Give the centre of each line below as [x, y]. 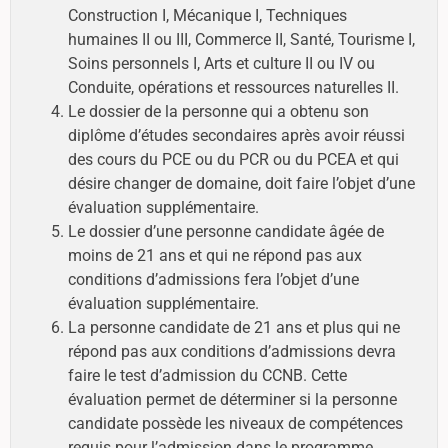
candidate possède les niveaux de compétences [235, 424]
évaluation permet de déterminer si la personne [232, 400]
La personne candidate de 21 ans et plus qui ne [233, 328]
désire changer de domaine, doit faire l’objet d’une [241, 184]
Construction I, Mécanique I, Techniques [207, 16]
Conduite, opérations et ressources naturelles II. [233, 88]
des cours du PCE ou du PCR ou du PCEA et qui [233, 160]
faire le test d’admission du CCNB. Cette [207, 376]
